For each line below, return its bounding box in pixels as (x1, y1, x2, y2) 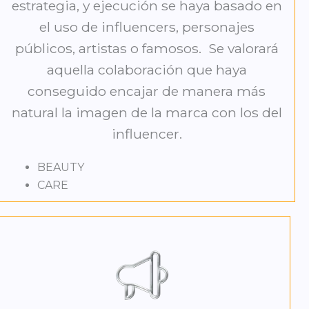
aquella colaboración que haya (46, 61, 247, 79)
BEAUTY (37, 161, 84, 175)
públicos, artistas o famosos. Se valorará (14, 40, 279, 57)
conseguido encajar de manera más (28, 83, 266, 100)
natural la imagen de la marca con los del (11, 104, 282, 121)
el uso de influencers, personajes (39, 19, 255, 36)
